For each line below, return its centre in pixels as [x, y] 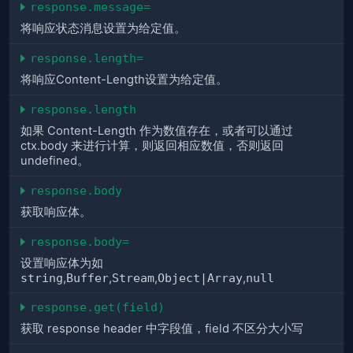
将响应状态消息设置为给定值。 [103, 29]
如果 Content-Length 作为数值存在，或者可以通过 [157, 131]
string [42, 278]
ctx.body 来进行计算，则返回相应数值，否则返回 [152, 146]
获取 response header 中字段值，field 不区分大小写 [162, 329]
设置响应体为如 [62, 264]
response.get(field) [97, 307]
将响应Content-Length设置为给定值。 [124, 80]
